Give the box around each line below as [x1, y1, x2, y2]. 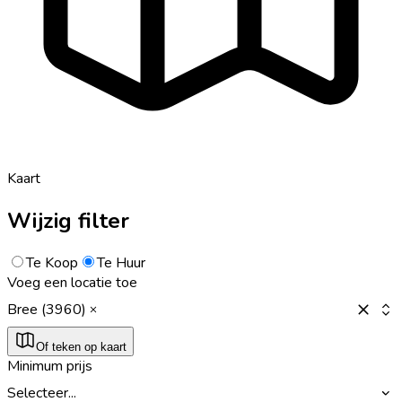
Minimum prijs [7, 355, 92, 376]
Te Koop [26, 252, 78, 273]
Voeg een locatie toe [7, 272, 137, 293]
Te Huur [97, 252, 145, 273]
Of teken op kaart [36, 339, 127, 354]
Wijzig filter [7, 205, 129, 235]
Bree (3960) [7, 299, 86, 319]
